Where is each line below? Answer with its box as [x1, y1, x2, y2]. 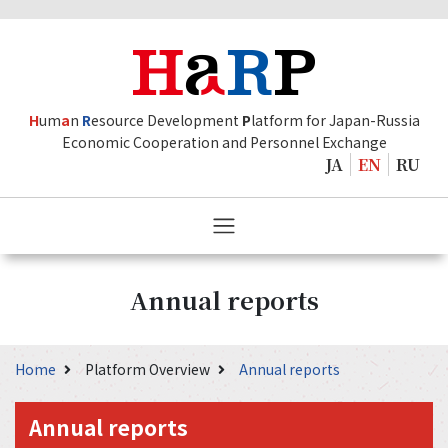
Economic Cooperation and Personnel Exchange [61, 132, 387, 152]
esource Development [90, 110, 242, 130]
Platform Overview [85, 359, 213, 380]
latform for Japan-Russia [250, 110, 420, 130]
